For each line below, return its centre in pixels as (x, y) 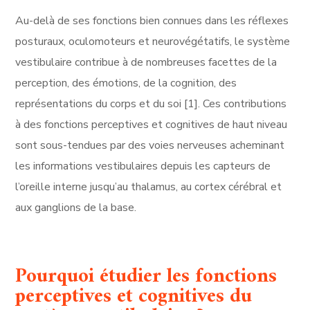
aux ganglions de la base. (76, 208)
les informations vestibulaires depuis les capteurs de (143, 166)
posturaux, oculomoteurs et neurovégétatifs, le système (153, 42)
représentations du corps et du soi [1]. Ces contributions (151, 104)
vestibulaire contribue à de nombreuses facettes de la (146, 63)
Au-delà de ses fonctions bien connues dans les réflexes (152, 21)
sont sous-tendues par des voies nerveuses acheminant (150, 146)
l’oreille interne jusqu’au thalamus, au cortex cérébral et (149, 187)
